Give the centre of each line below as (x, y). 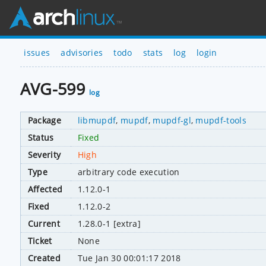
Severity (44, 154)
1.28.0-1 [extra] (109, 223)
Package (45, 120)
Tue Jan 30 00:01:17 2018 (129, 258)
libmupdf (97, 120)
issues (37, 52)
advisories (82, 52)
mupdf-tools (221, 120)
